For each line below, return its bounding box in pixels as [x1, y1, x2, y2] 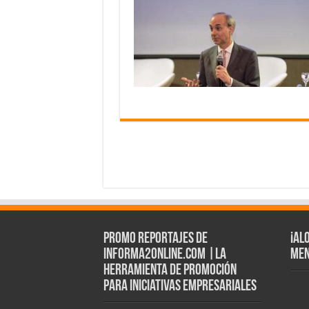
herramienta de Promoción [103, 263, 237, 279]
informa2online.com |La [103, 247, 226, 263]
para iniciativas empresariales [103, 279, 257, 295]
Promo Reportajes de [103, 231, 208, 248]
